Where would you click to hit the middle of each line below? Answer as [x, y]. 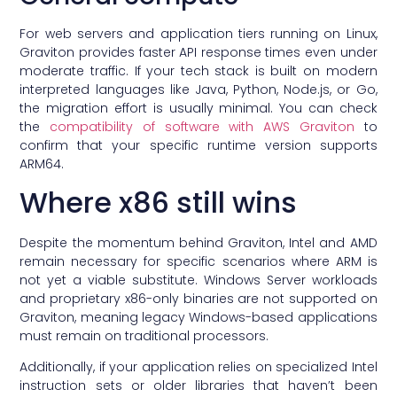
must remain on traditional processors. [144, 336]
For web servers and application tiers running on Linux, [198, 33]
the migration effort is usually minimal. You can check [198, 108]
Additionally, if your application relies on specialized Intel [198, 367]
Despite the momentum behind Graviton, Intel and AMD [198, 243]
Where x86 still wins [159, 203]
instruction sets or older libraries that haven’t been [198, 386]
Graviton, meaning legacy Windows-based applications [198, 318]
